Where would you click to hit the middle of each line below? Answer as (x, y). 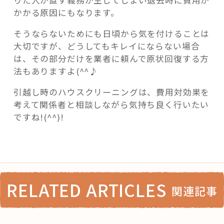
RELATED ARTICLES (86, 189)
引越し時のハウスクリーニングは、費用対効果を (111, 92)
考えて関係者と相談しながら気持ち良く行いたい (111, 104)
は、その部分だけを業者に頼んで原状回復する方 (111, 59)
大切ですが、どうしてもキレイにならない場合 (106, 46)
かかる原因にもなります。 (66, 13)
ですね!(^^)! (38, 117)
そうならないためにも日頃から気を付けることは (111, 34)
